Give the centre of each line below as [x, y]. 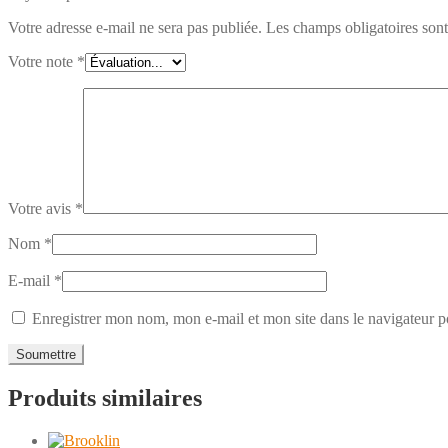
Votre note [42, 61]
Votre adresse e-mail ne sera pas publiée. [135, 27]
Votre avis [41, 208]
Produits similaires [105, 397]
